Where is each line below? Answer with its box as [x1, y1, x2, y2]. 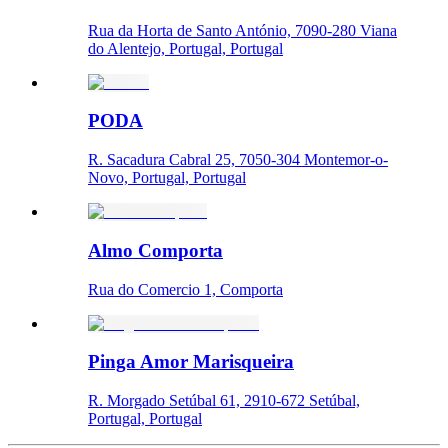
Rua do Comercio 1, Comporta [88, 280, 283, 298]
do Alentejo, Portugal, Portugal [88, 39, 283, 57]
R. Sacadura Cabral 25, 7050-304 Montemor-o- [88, 151, 388, 169]
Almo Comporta [88, 239, 223, 261]
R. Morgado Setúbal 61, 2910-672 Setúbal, [88, 392, 360, 409]
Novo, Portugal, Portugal [88, 169, 246, 187]
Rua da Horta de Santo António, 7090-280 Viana [88, 21, 397, 39]
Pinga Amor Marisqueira [88, 351, 294, 373]
